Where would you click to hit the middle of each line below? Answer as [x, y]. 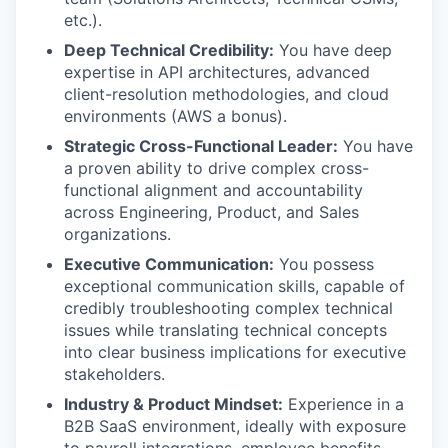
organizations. [117, 233]
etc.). [83, 19]
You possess [324, 263]
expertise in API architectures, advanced [217, 71]
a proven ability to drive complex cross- [216, 167]
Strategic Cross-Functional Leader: [201, 145]
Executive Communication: [169, 263]
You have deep [333, 49]
